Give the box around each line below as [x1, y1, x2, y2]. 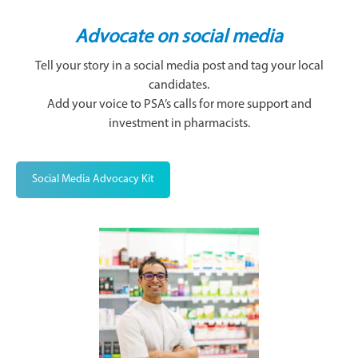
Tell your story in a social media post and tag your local [34, 60, 324, 73]
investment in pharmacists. [108, 117, 250, 130]
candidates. [149, 79, 209, 92]
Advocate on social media [75, 28, 283, 47]
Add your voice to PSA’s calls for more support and [46, 98, 312, 111]
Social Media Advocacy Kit [32, 173, 154, 185]
